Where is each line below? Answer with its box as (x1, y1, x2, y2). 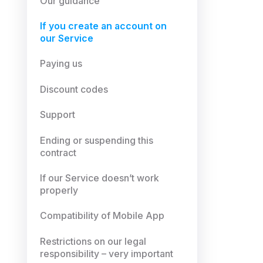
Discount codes (40, 83, 109, 95)
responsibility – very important (40, 248, 174, 259)
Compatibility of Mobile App (40, 210, 165, 222)
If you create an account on (40, 21, 167, 32)
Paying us (40, 58, 83, 70)
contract (40, 147, 77, 159)
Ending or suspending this (40, 134, 154, 146)
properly (40, 184, 79, 196)
